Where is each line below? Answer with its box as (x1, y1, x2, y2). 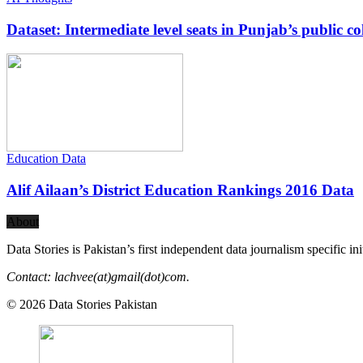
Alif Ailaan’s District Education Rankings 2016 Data (6, 181, 354, 199)
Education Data (6, 152, 86, 166)
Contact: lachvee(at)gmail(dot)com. (6, 269, 190, 284)
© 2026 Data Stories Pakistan (6, 297, 157, 311)
